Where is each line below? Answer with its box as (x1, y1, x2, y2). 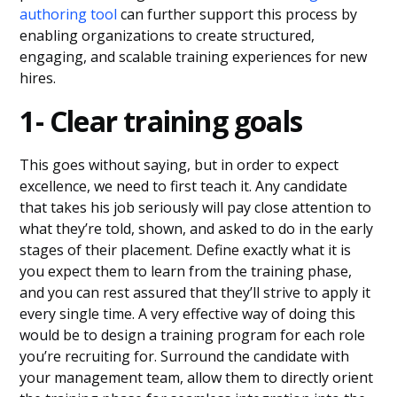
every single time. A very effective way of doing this (19, 304, 356, 323)
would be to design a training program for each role (19, 325, 366, 345)
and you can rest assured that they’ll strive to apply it (19, 283, 371, 302)
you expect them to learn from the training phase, (19, 261, 353, 281)
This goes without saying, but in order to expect (19, 155, 339, 175)
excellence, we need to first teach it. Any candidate (19, 176, 348, 196)
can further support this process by (117, 4, 358, 24)
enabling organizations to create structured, (19, 26, 315, 45)
